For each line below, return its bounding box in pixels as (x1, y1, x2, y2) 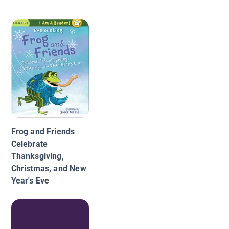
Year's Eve (11, 176, 50, 186)
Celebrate (11, 139, 48, 149)
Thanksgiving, (11, 151, 64, 162)
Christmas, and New (11, 164, 86, 174)
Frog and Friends (11, 127, 75, 137)
